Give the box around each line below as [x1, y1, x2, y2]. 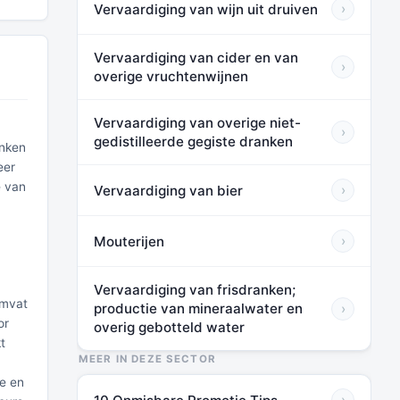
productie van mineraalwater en [94, 300, 303, 317]
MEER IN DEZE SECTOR [79, 353, 216, 365]
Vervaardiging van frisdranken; [94, 281, 296, 298]
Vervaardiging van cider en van [94, 49, 298, 66]
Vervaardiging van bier [94, 181, 243, 199]
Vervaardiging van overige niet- [94, 114, 301, 131]
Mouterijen [94, 232, 164, 250]
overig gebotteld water [94, 319, 245, 336]
